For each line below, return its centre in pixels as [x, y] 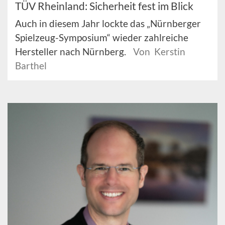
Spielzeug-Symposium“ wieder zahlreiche [102, 38]
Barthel [31, 66]
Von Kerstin [159, 52]
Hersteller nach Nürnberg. [72, 52]
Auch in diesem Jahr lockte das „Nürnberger [108, 24]
